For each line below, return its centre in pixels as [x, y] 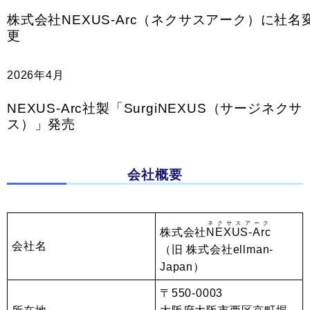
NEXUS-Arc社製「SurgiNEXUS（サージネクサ [155, 108]
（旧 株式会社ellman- [217, 249]
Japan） [182, 267]
